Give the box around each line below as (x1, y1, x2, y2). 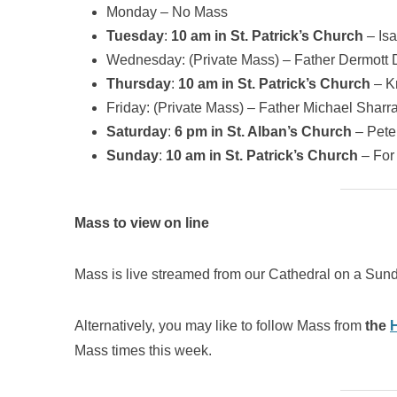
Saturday (106, 124, 167, 139)
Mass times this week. (74, 343, 212, 358)
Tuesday (106, 28, 164, 43)
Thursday (106, 76, 171, 91)
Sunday (106, 148, 159, 163)
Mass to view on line (74, 215, 209, 230)
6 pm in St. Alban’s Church (171, 124, 352, 139)
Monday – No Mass (106, 4, 228, 19)
